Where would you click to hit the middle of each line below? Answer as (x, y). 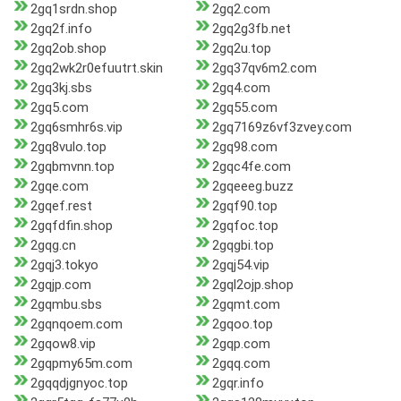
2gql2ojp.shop (252, 285)
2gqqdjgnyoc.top (79, 384)
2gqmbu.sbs (66, 305)
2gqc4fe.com (251, 167)
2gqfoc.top (245, 226)
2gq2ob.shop (68, 49)
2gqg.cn (53, 246)
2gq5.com (60, 108)
